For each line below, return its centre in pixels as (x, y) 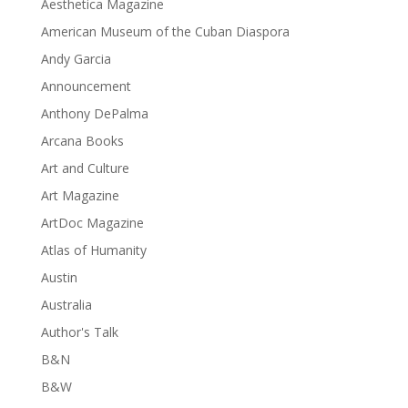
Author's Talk (79, 331)
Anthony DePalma (94, 113)
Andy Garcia (76, 58)
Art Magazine (80, 195)
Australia (66, 304)
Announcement (86, 86)
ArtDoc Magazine (92, 222)
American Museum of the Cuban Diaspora (165, 31)
